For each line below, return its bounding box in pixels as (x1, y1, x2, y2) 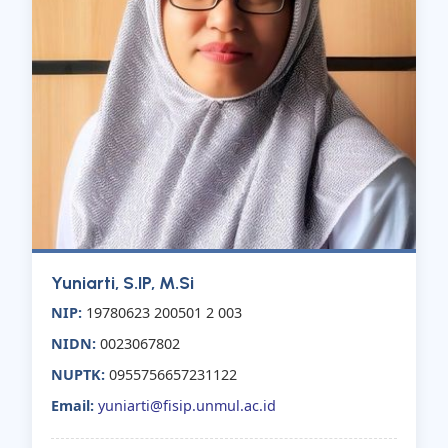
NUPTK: (51, 365, 106, 385)
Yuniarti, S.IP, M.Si (51, 272, 195, 294)
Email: (51, 396, 95, 416)
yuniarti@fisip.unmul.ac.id (98, 396, 277, 416)
